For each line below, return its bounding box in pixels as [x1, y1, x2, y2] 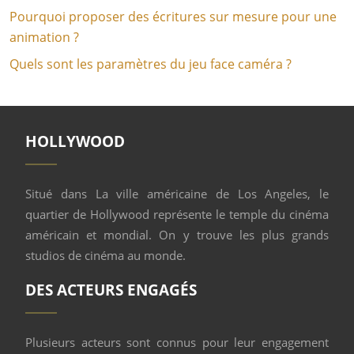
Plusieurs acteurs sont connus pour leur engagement [25, 334, 329, 350]
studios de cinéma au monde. [25, 247, 186, 263]
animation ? [9, 28, 79, 46]
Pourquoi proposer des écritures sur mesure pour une [9, 8, 337, 25]
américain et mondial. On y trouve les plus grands [25, 227, 329, 243]
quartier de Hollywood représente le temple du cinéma [25, 206, 329, 222]
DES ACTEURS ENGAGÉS [25, 280, 197, 300]
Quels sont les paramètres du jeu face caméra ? [9, 55, 292, 73]
